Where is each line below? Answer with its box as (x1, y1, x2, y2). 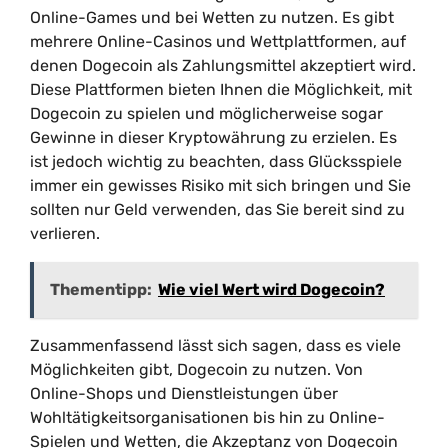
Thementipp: (50, 280, 152, 299)
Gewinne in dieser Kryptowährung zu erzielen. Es (30, 128, 397, 147)
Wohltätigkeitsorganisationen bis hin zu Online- (30, 408, 385, 427)
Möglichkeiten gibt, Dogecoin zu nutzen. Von (30, 360, 363, 379)
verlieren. (30, 224, 100, 243)
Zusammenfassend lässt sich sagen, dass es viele (30, 336, 401, 355)
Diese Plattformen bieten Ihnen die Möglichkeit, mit (30, 80, 412, 99)
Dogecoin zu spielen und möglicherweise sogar (30, 104, 383, 123)
